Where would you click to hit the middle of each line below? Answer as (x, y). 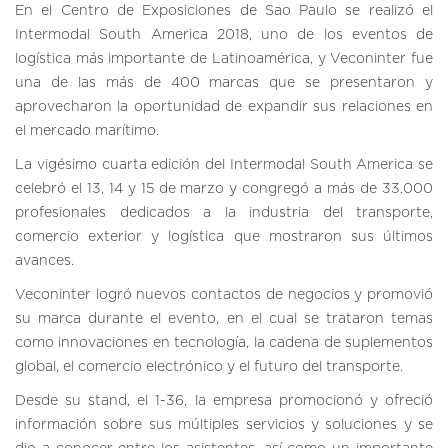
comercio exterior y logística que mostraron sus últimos (224, 237)
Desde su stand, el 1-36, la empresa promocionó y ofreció (224, 401)
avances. (44, 261)
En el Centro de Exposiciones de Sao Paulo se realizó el (224, 11)
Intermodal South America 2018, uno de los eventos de (224, 35)
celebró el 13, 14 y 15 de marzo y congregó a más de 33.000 (224, 189)
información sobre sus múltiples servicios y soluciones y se (224, 425)
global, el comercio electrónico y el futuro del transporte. (209, 367)
